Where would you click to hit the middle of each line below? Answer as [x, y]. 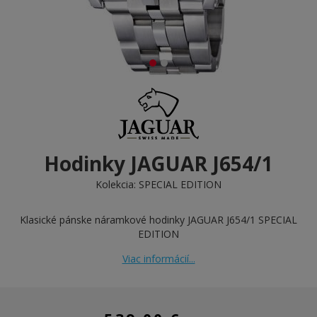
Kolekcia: [117, 184]
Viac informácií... [158, 259]
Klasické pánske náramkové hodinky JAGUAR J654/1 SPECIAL [158, 220]
